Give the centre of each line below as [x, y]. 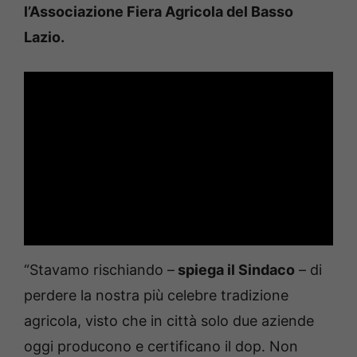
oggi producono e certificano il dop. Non [161, 347]
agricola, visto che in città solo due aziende [169, 321]
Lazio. [44, 37]
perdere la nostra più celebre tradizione [156, 296]
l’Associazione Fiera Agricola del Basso [159, 12]
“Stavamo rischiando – [99, 270]
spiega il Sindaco [235, 270]
